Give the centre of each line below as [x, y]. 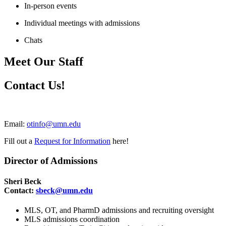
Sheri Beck [23, 182]
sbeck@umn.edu [64, 191]
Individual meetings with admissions [82, 23]
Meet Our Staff [44, 62]
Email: [15, 124]
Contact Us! [35, 86]
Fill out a [19, 141]
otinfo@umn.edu [54, 124]
